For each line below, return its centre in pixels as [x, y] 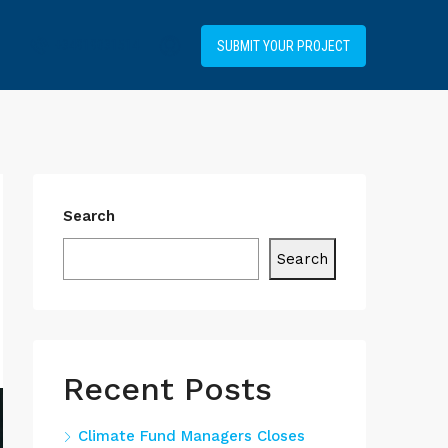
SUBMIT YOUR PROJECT [283, 46]
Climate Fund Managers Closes [191, 436]
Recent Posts [167, 389]
